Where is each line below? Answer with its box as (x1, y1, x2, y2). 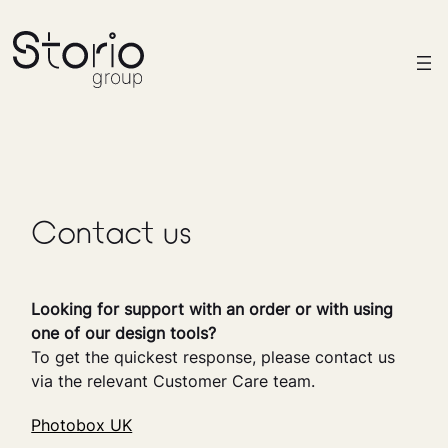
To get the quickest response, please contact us (31, 346, 396, 367)
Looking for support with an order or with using (31, 298, 394, 319)
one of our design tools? (31, 322, 217, 343)
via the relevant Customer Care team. (31, 370, 316, 391)
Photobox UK (31, 414, 133, 435)
